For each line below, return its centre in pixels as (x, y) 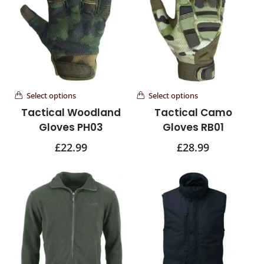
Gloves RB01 (193, 127)
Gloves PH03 (71, 127)
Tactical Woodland (71, 112)
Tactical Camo (193, 112)
